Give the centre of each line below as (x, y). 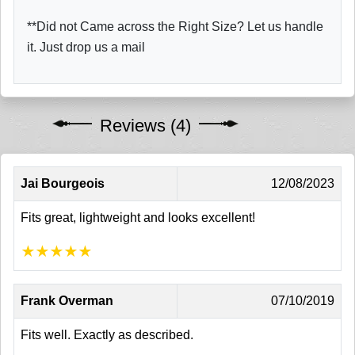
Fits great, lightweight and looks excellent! (138, 217)
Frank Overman (67, 300)
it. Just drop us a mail (86, 47)
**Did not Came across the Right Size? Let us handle (175, 26)
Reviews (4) (145, 125)
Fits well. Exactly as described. (107, 334)
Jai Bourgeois (63, 183)
